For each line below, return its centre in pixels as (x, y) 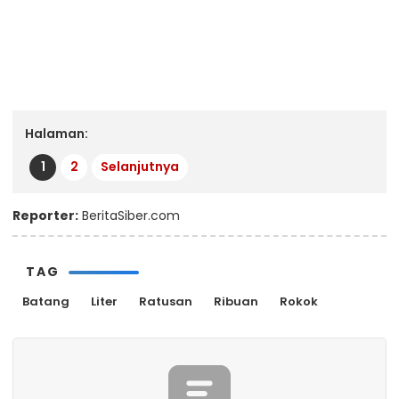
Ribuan (236, 301)
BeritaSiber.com (129, 215)
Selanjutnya (140, 167)
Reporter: (45, 215)
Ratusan (166, 301)
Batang (46, 301)
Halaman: (57, 133)
